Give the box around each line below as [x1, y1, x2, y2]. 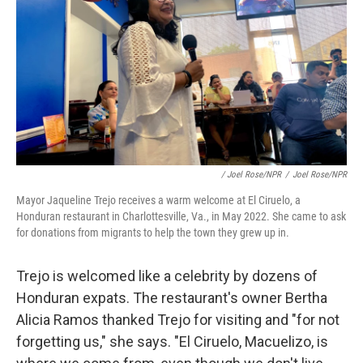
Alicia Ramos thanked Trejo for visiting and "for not [16, 311, 340, 328]
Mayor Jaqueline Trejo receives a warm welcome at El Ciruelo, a [16, 194, 301, 207]
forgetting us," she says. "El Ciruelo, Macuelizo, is [16, 333, 328, 350]
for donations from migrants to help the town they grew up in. [16, 226, 289, 239]
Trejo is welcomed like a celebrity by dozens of [16, 267, 318, 284]
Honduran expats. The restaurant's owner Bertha [16, 289, 327, 306]
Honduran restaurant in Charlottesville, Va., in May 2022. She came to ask [16, 210, 346, 223]
